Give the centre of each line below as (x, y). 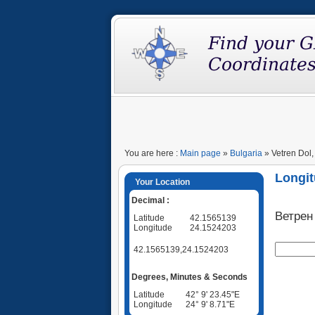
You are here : (152, 153)
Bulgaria (246, 153)
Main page (200, 153)
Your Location (162, 182)
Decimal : (150, 200)
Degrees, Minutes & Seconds (189, 277)
